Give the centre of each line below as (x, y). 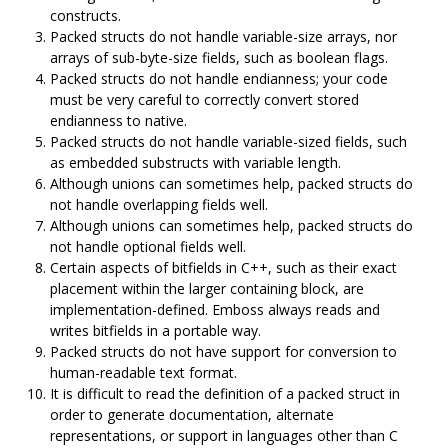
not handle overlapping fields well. (159, 204)
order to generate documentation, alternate (192, 414)
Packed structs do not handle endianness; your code (219, 78)
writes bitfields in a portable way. (155, 330)
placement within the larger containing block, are (207, 288)
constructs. (85, 15)
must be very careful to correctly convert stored (204, 99)
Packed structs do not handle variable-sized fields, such (228, 141)
